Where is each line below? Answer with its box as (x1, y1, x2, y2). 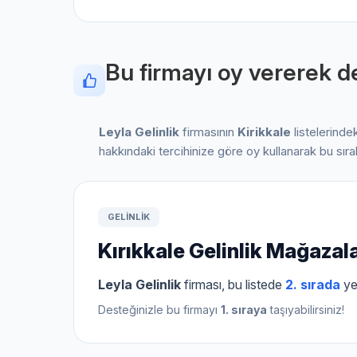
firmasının (179, 124, 237, 139)
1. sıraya (221, 303, 267, 316)
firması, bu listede (181, 277, 285, 292)
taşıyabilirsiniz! (267, 303, 344, 316)
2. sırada (285, 277, 340, 292)
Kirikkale (237, 124, 291, 139)
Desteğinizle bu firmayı (98, 303, 221, 316)
